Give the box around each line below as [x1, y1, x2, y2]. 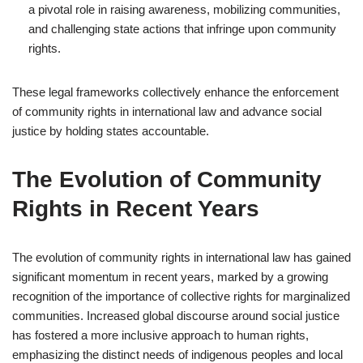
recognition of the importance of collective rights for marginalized [12, 289, 350, 303]
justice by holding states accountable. [12, 124, 209, 138]
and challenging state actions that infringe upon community [28, 22, 336, 36]
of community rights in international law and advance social [12, 105, 322, 118]
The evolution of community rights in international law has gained [12, 250, 351, 264]
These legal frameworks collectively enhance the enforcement [12, 85, 339, 99]
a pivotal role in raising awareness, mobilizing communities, [28, 2, 340, 16]
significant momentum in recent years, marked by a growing [12, 270, 328, 284]
